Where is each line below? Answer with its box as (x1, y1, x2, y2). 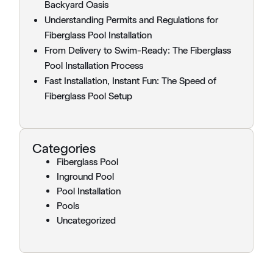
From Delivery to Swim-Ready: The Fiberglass (44, 44, 231, 57)
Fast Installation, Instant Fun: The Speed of (44, 75, 216, 87)
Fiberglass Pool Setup (44, 90, 132, 102)
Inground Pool (57, 171, 114, 183)
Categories (32, 140, 96, 157)
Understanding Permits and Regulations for (44, 14, 218, 26)
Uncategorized (57, 214, 116, 227)
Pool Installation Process (44, 60, 143, 72)
